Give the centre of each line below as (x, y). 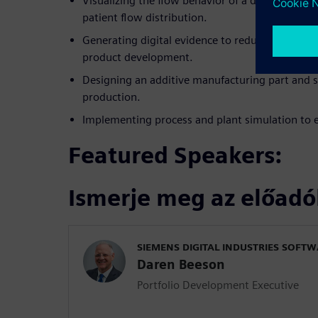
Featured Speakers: (175, 155)
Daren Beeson (181, 265)
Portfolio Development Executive (218, 285)
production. (111, 97)
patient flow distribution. (145, 18)
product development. (138, 57)
